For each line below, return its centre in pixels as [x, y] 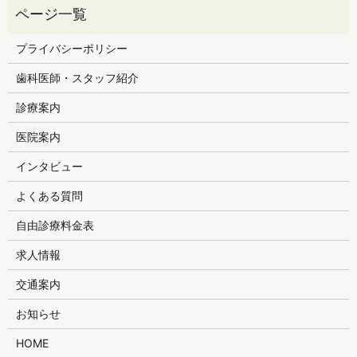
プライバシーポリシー [71, 48]
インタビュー [49, 166]
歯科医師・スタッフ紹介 [77, 77]
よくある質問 [49, 195]
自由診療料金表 [55, 225]
